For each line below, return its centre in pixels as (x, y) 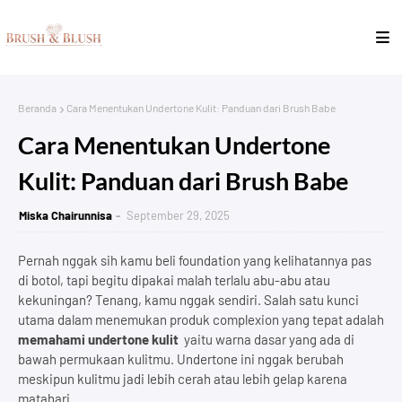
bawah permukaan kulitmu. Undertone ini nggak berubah (181, 358)
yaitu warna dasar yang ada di (267, 339)
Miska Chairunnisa (66, 215)
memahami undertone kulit (98, 339)
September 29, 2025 (178, 215)
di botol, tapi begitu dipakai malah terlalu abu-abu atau (174, 280)
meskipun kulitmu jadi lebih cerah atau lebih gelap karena (183, 378)
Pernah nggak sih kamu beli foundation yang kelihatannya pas (195, 260)
